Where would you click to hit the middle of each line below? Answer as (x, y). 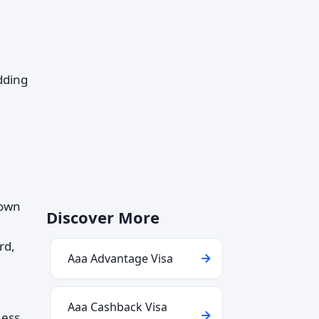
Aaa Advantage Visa (120, 258)
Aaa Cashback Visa (117, 307)
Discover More (103, 217)
